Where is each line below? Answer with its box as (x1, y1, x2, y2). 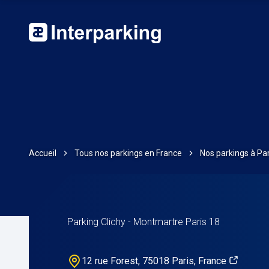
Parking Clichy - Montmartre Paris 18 (67, 216, 220, 228)
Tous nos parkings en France (74, 148, 182, 158)
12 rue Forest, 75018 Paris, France (82, 255, 226, 267)
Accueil (29, 148, 56, 158)
